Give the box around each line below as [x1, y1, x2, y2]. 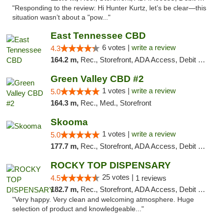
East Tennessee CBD [50, 30, 146, 41]
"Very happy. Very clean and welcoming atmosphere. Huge [12, 196, 194, 203]
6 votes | [102, 43, 132, 52]
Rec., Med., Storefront [80, 99, 151, 107]
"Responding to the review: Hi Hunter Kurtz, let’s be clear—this [12, 4, 206, 12]
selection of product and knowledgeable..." [12, 205, 144, 213]
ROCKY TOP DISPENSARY [50, 160, 171, 170]
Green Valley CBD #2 [50, 74, 144, 84]
